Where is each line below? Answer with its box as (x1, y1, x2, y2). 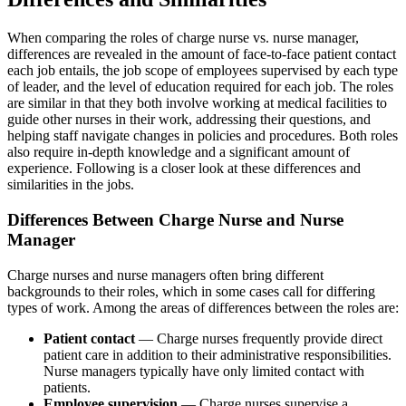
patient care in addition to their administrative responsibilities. (43, 346, 391, 362)
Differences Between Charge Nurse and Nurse (7, 210, 343, 230)
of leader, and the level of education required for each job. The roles (7, 79, 393, 95)
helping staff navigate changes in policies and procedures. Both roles (7, 128, 398, 144)
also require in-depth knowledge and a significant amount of (7, 144, 350, 160)
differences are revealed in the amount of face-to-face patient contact (7, 46, 396, 63)
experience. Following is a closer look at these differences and (7, 160, 361, 177)
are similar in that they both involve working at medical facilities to (7, 95, 387, 111)
